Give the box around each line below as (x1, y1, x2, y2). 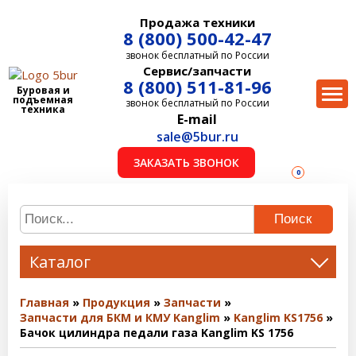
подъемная (13, 92, 74, 106)
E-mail (177, 110, 218, 128)
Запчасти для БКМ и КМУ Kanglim (20, 310, 220, 325)
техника (21, 102, 66, 116)
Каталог (29, 251, 91, 273)
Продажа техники (139, 14, 255, 30)
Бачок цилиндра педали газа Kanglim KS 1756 (20, 325, 293, 340)
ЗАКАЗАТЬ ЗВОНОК (133, 155, 239, 170)
